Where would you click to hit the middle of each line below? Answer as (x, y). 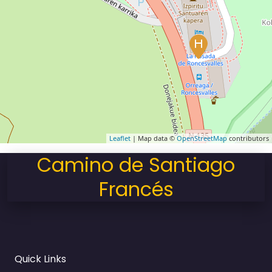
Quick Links (40, 259)
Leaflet (120, 138)
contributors (248, 138)
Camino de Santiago (136, 165)
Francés (136, 189)
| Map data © (154, 138)
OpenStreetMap (202, 138)
